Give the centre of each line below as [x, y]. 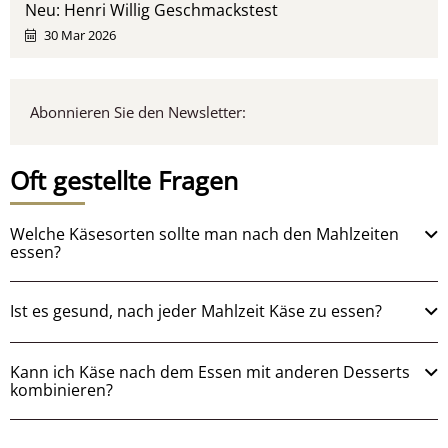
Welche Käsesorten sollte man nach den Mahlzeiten [205, 234]
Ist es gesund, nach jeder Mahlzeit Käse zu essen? [196, 311]
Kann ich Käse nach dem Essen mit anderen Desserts [210, 372]
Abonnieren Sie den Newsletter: [138, 112]
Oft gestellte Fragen [124, 180]
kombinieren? [62, 390]
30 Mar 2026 [80, 35]
